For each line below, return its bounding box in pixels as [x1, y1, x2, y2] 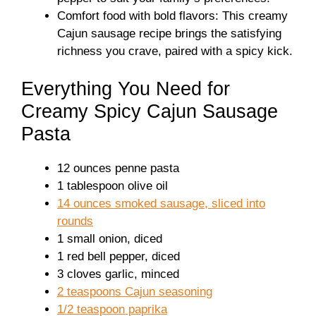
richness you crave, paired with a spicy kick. [57, 44, 293, 58]
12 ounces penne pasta [57, 162, 179, 175]
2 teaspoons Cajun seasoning [57, 285, 212, 298]
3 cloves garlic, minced [57, 267, 179, 281]
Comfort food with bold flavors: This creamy [57, 8, 288, 23]
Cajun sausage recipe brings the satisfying [57, 26, 281, 40]
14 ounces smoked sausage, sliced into [57, 197, 265, 210]
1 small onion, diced [57, 232, 162, 245]
